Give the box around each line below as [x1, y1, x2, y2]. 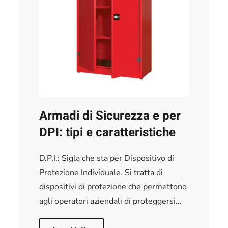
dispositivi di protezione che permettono [39, 181, 187, 193]
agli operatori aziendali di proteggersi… [39, 195, 182, 207]
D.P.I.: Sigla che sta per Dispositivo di [39, 153, 175, 164]
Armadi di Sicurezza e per [39, 107, 181, 125]
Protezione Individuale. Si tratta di [39, 167, 163, 179]
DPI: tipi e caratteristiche [39, 124, 176, 142]
